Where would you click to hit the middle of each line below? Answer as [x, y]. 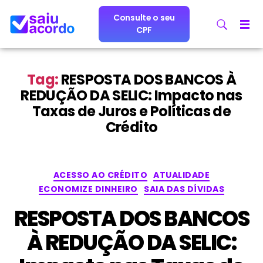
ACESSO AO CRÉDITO [100, 175]
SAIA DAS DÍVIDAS [184, 189]
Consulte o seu [144, 18]
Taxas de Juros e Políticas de [131, 111]
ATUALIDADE [182, 175]
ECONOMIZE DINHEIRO [88, 189]
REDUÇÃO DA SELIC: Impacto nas [131, 95]
